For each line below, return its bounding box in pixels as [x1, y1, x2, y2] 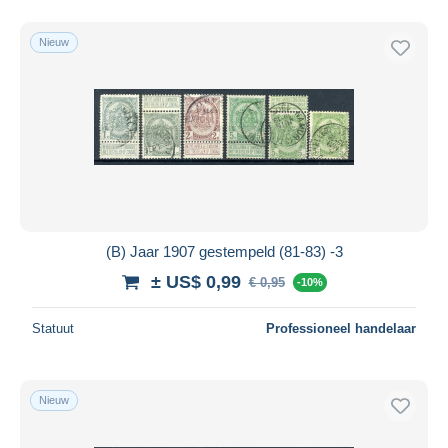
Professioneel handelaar [266, 320, 416, 336]
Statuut [32, 320, 74, 336]
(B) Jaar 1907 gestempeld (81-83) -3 [105, 242, 343, 260]
